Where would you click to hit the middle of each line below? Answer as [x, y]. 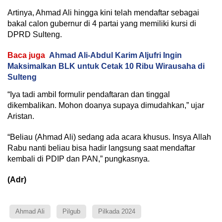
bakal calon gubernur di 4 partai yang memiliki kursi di [102, 24]
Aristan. [21, 116]
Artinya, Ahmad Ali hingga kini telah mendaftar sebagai [103, 13]
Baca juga [26, 55]
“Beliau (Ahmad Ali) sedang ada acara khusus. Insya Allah [109, 137]
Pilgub [71, 212]
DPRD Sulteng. [35, 35]
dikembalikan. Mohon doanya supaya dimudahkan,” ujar [106, 106]
